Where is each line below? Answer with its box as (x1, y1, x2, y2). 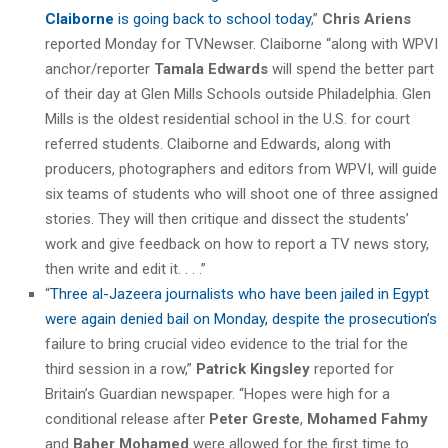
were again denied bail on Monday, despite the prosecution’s (45, 309, 437, 328)
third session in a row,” (45, 359, 196, 378)
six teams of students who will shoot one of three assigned (45, 184, 438, 203)
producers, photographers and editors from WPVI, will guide (45, 159, 437, 178)
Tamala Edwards (154, 59, 268, 78)
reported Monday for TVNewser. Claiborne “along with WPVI (45, 34, 438, 53)
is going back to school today (114, 9, 311, 28)
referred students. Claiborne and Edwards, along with (45, 134, 391, 153)
